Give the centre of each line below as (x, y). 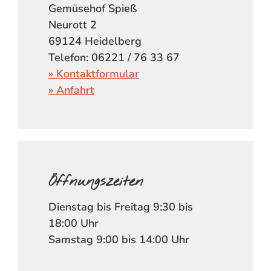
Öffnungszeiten (96, 182)
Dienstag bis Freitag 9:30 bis (121, 207)
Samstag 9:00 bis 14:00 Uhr (119, 239)
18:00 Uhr (73, 223)
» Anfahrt (71, 90)
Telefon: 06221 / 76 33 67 (114, 57)
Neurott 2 (73, 24)
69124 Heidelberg (95, 41)
